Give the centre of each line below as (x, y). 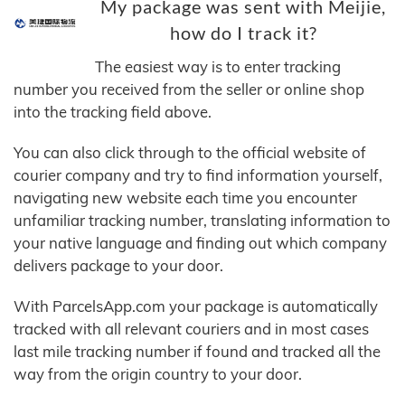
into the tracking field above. (113, 112)
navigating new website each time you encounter (185, 198)
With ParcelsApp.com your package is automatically (196, 306)
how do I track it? (243, 33)
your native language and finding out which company (200, 243)
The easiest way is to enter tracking (218, 67)
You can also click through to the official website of (190, 153)
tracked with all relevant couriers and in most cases (191, 329)
